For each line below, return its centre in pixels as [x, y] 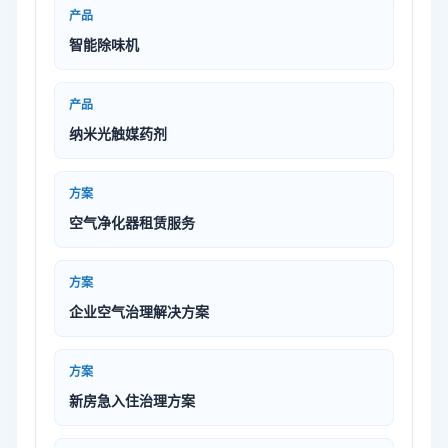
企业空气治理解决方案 [139, 312]
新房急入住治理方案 [132, 401]
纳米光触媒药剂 [118, 134]
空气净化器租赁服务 [132, 223]
